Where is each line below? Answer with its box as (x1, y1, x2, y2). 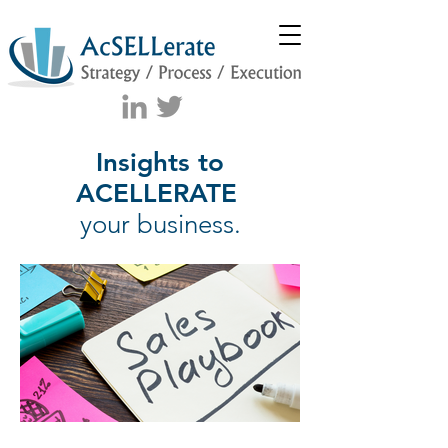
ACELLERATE (75, 178, 245, 209)
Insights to (96, 147, 224, 178)
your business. (79, 209, 241, 240)
